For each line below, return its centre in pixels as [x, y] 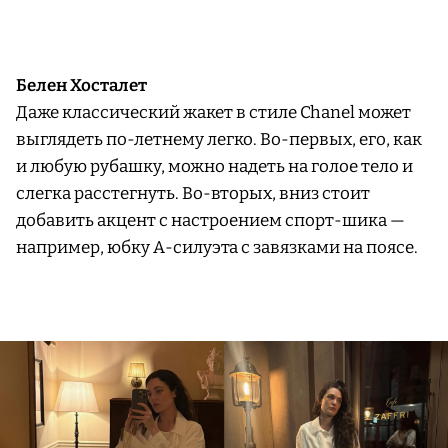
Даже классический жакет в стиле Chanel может [213, 112]
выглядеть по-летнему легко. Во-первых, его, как [219, 139]
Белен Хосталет [83, 85]
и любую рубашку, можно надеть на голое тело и [214, 166]
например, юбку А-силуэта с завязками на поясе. [217, 247]
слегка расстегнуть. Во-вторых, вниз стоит [193, 193]
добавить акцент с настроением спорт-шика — [210, 220]
